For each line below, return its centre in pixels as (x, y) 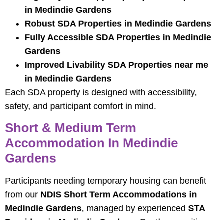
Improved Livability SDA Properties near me (116, 65)
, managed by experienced (135, 208)
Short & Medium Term (70, 127)
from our (23, 194)
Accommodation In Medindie (91, 143)
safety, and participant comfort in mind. (81, 106)
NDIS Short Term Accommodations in (119, 194)
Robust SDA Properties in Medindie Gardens (118, 24)
